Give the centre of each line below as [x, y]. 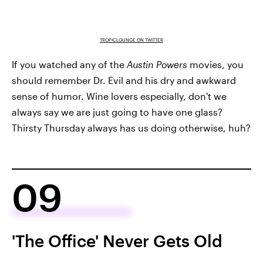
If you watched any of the [69, 64]
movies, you [217, 64]
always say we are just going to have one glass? [117, 112]
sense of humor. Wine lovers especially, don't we [119, 96]
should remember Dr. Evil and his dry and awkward [124, 80]
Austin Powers [158, 64]
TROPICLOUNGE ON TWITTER [131, 40]
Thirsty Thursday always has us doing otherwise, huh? [131, 127]
